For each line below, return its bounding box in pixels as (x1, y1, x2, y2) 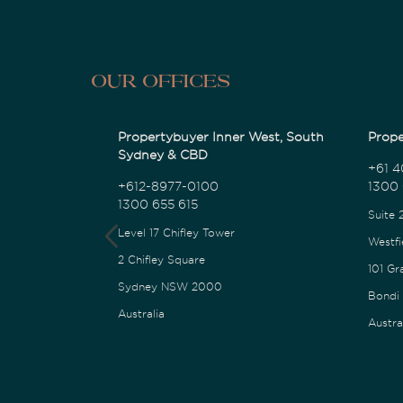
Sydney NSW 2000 (117, 280, 222, 293)
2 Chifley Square (117, 253, 205, 266)
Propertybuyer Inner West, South (117, 129, 324, 144)
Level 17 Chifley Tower (117, 226, 235, 239)
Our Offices (90, 73, 230, 92)
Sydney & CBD (117, 147, 208, 162)
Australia (117, 307, 165, 320)
